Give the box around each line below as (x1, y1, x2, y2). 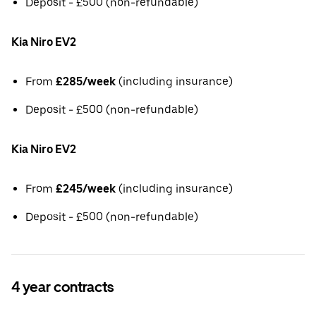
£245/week (56, 182, 116, 196)
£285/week (56, 75, 116, 89)
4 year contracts (11, 279, 114, 296)
